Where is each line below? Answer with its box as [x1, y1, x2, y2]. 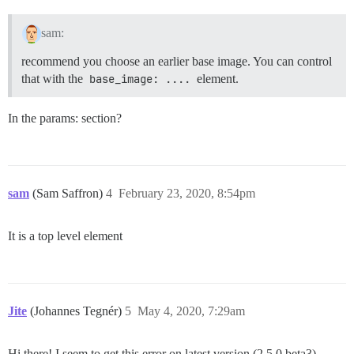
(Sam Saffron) [32, 186, 106, 200]
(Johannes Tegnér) [30, 303, 125, 318]
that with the [21, 71, 86, 85]
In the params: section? [8, 111, 122, 125]
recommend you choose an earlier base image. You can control [21, 54, 332, 68]
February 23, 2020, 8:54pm [119, 186, 255, 200]
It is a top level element [8, 228, 122, 243]
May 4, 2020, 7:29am [137, 303, 245, 318]
